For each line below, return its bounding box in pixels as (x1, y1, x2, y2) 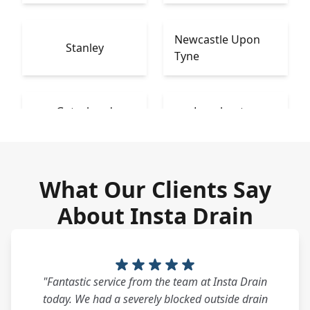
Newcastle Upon (174, 32, 260, 47)
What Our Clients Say (39, 174, 271, 204)
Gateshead (56, 104, 113, 119)
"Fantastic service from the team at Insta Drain (43, 274, 267, 289)
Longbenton (193, 104, 258, 119)
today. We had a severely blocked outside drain (42, 291, 268, 307)
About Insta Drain (57, 201, 253, 230)
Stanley (65, 40, 104, 55)
